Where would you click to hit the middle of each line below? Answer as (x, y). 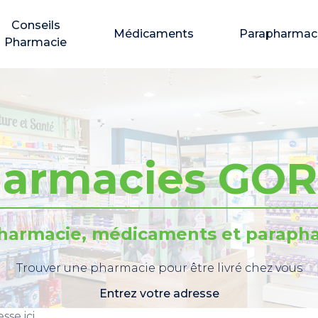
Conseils (35, 25)
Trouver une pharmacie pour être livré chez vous (159, 268)
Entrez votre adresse (159, 294)
